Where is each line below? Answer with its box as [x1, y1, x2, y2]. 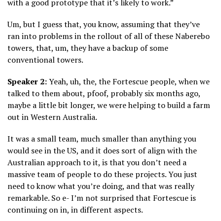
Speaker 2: [7, 76, 47, 87]
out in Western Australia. [7, 111, 97, 123]
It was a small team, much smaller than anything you [7, 133, 196, 145]
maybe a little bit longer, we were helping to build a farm [7, 100, 210, 111]
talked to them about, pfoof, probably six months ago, [7, 88, 200, 99]
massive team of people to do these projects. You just [7, 169, 197, 180]
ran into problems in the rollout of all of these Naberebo [7, 31, 210, 42]
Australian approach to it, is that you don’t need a [7, 157, 186, 168]
